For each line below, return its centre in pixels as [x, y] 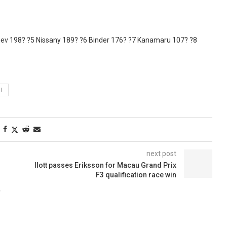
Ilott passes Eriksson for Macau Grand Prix [105, 165]
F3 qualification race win [136, 175]
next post [161, 153]
